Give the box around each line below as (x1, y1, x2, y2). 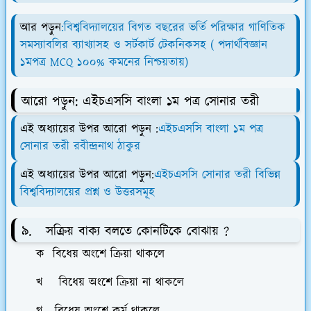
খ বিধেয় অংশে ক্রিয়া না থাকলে (11, 274, 184, 292)
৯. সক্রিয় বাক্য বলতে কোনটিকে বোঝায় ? (22, 222, 229, 242)
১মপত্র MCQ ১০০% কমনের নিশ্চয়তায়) (20, 53, 188, 71)
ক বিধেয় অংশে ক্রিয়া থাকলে (11, 246, 165, 263)
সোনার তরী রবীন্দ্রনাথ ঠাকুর (20, 138, 140, 155)
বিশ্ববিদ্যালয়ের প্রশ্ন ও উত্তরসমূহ (20, 184, 159, 201)
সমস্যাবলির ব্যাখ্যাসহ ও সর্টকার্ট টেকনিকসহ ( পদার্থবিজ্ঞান (20, 36, 267, 53)
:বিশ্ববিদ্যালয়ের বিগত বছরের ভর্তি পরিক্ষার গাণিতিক (61, 19, 285, 36)
